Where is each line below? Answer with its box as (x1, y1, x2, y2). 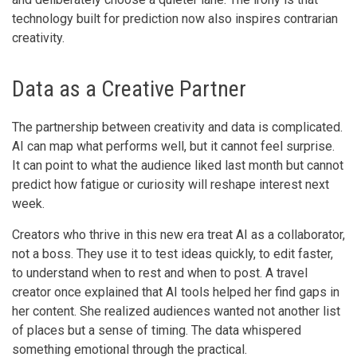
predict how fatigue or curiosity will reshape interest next (12, 176, 329, 192)
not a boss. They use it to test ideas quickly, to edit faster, (12, 245, 333, 261)
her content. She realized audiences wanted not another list (12, 303, 340, 319)
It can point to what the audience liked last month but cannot (12, 157, 343, 173)
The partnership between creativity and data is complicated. (12, 119, 343, 135)
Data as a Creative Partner (12, 75, 246, 102)
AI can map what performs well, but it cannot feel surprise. (12, 138, 335, 154)
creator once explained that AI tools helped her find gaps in (12, 284, 339, 300)
